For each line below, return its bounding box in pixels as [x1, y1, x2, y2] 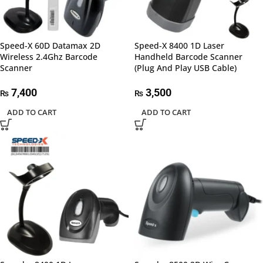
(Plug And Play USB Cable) [134, 62, 237, 74]
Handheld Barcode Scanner [134, 51, 242, 63]
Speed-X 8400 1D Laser [134, 40, 224, 52]
